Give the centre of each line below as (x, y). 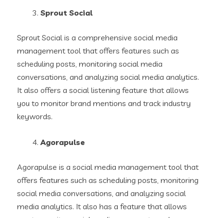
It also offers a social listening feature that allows (103, 90)
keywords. (35, 116)
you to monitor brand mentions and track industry (104, 103)
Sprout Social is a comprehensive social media (97, 37)
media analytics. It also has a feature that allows (102, 206)
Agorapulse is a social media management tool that (108, 167)
